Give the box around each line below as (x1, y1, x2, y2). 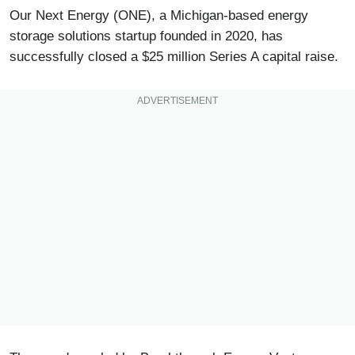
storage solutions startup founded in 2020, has (10, 29, 283, 44)
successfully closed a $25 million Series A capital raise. (10, 49, 338, 65)
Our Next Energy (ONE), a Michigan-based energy (10, 8, 308, 24)
